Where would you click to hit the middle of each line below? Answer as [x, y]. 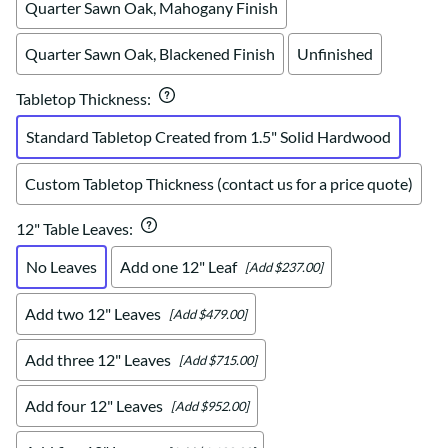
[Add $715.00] [218, 359]
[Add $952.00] [210, 405]
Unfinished [335, 54]
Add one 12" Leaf [178, 267]
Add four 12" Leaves [94, 406]
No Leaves [61, 267]
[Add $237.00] [284, 266]
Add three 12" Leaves [98, 360]
